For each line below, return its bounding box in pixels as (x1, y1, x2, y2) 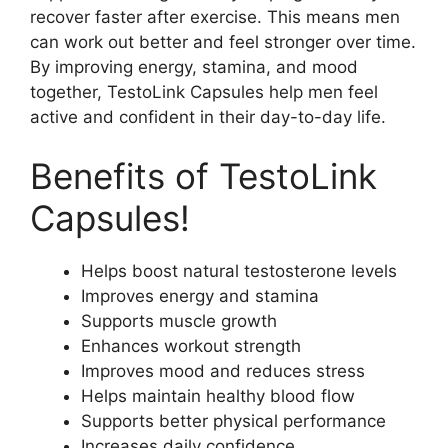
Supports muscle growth (81, 311, 277, 331)
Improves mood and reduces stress (81, 361, 365, 381)
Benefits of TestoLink (30, 155, 377, 197)
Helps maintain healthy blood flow (81, 386, 355, 406)
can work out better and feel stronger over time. (30, 31, 416, 52)
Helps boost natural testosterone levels (81, 261, 397, 281)
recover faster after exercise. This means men (30, 6, 400, 27)
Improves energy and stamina (81, 286, 319, 306)
